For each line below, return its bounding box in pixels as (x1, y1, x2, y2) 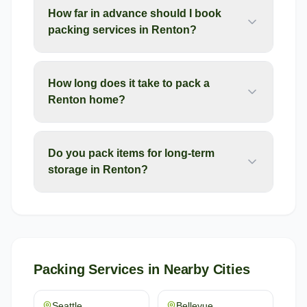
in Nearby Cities (143, 262, 250, 277)
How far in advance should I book (48, 8, 221, 19)
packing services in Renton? (48, 24, 197, 36)
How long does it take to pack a (48, 77, 210, 89)
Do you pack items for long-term (48, 147, 214, 159)
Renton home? (48, 94, 125, 106)
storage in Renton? (48, 164, 148, 175)
